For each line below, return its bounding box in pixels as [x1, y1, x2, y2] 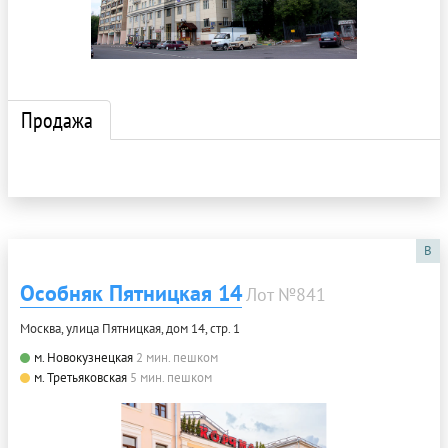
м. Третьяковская [34, 368, 127, 386]
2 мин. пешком [136, 348, 218, 366]
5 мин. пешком [130, 368, 212, 386]
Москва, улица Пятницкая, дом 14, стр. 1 [20, 319, 240, 337]
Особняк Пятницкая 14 [20, 278, 242, 307]
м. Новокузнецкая [34, 348, 133, 366]
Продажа [21, 105, 93, 134]
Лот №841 [246, 282, 326, 306]
